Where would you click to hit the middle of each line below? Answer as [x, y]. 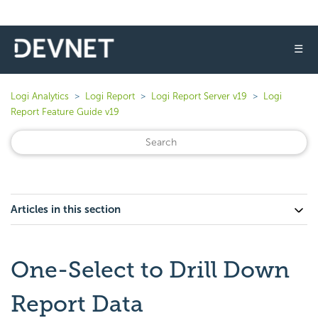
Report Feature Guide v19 [65, 112]
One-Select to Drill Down [150, 270]
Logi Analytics [40, 96]
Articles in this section [66, 209]
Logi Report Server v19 [199, 96]
